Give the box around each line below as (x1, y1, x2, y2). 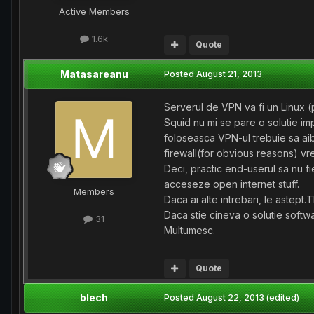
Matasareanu (60, 68, 128, 81)
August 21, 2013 (196, 69, 262, 80)
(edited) (266, 292, 299, 303)
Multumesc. (164, 224, 215, 237)
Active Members (58, 6, 130, 18)
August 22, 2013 (196, 292, 264, 303)
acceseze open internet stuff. (164, 178, 299, 191)
